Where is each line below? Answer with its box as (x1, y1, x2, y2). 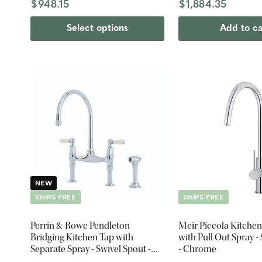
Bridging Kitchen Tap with (30, 231, 133, 244)
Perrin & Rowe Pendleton (30, 219, 130, 232)
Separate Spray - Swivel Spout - (30, 243, 151, 256)
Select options (66, 23, 128, 33)
